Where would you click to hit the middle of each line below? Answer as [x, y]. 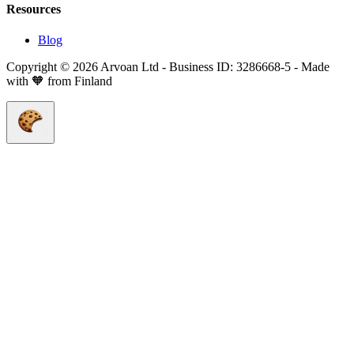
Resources [34, 9]
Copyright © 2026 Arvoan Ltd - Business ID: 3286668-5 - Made [168, 67]
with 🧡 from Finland [59, 81]
